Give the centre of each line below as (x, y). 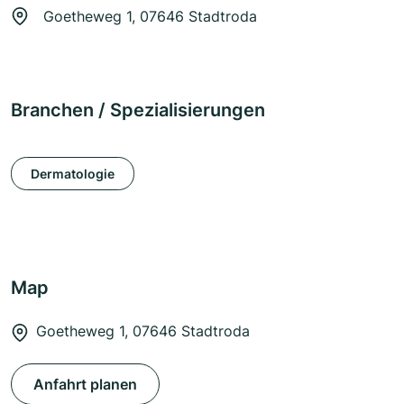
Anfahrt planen (85, 385)
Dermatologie (73, 173)
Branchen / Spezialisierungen (138, 110)
